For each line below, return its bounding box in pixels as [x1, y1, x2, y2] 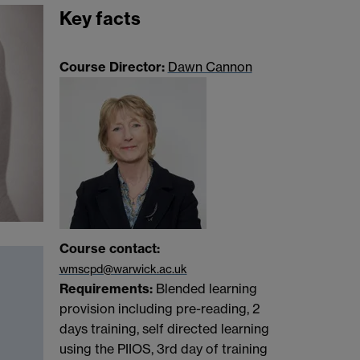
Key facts [59, 7, 141, 31]
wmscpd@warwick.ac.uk [59, 262, 187, 276]
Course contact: [59, 240, 160, 257]
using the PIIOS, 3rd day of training [59, 341, 268, 358]
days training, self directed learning [59, 321, 269, 337]
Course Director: [59, 58, 168, 75]
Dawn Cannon [167, 58, 252, 75]
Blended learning [152, 280, 257, 297]
